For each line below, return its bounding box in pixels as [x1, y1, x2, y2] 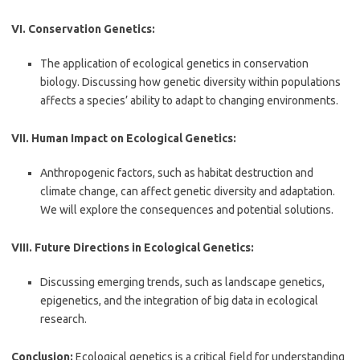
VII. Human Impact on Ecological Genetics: [11, 132, 236, 145]
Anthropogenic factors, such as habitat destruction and [40, 166, 313, 179]
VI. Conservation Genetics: [11, 22, 155, 35]
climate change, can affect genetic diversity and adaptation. [40, 185, 335, 198]
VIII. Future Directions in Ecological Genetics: [11, 241, 254, 254]
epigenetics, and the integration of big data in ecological [40, 294, 318, 307]
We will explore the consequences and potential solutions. [40, 203, 333, 216]
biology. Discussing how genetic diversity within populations [40, 76, 341, 88]
